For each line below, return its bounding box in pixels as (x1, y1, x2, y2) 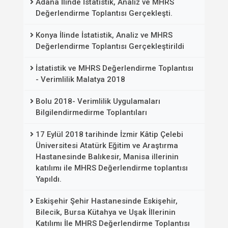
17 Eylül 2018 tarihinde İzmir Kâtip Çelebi (36, 130, 183, 139)
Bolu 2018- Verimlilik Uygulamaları (36, 97, 160, 106)
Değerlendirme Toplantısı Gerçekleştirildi (36, 42, 184, 51)
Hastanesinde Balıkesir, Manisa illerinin (36, 152, 179, 161)
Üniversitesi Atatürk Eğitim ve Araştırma (36, 141, 178, 150)
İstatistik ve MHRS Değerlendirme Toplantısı (36, 64, 193, 73)
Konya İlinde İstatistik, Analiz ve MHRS (36, 31, 173, 40)
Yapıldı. (36, 175, 62, 184)
